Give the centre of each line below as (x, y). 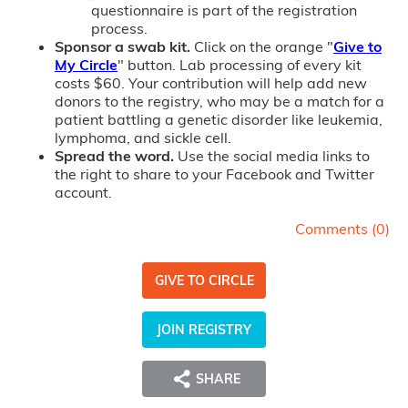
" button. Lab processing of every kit (240, 65)
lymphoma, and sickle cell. (143, 138)
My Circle (86, 65)
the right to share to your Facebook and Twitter (214, 174)
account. (85, 193)
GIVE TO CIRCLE (204, 281)
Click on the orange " (264, 47)
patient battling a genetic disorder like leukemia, (219, 120)
